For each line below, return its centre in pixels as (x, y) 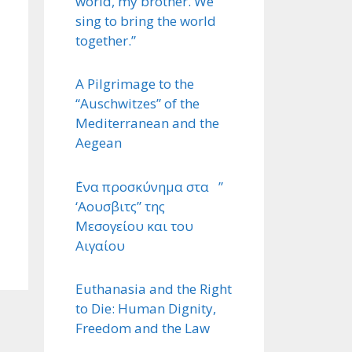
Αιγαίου (100, 245)
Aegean (99, 143)
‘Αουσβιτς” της (120, 206)
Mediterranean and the (147, 123)
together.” (106, 40)
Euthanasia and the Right (154, 289)
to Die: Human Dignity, (146, 309)
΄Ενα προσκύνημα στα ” (149, 186)
